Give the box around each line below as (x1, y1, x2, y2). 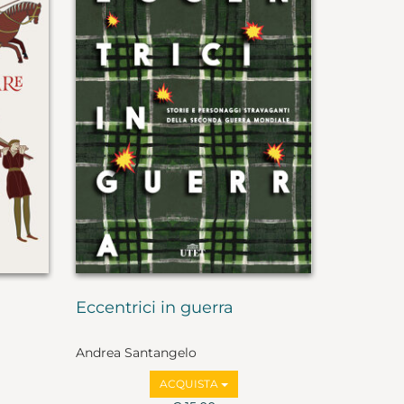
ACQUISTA (159, 377, 221, 391)
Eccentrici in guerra (75, 297, 234, 317)
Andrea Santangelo (75, 344, 197, 362)
